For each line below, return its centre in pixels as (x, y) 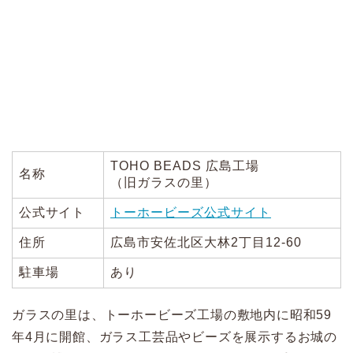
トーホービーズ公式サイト (191, 213)
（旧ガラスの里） (164, 183)
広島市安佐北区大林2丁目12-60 (206, 243)
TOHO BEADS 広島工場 (185, 166)
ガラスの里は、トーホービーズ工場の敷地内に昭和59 (172, 315)
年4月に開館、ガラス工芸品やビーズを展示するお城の (175, 337)
